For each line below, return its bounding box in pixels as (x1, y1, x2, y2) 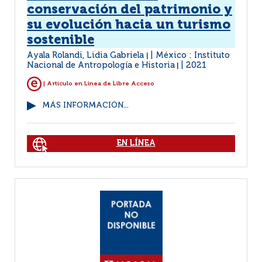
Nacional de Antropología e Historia (27, 61, 175, 70)
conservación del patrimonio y (27, 4, 232, 16)
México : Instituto (156, 51, 230, 60)
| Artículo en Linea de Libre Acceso (42, 81, 154, 87)
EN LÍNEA (116, 139, 156, 147)
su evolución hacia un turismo (27, 19, 230, 32)
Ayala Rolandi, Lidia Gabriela (27, 51, 146, 60)
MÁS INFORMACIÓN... (42, 102, 129, 109)
